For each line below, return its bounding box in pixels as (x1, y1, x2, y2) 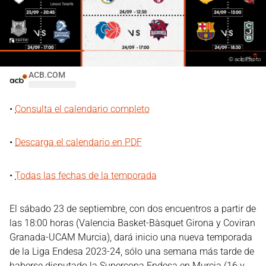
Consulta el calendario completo (15, 103, 150, 115)
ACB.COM (28, 70, 65, 80)
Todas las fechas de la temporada (15, 170, 157, 181)
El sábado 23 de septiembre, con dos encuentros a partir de (9, 203, 256, 214)
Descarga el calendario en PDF (15, 137, 142, 148)
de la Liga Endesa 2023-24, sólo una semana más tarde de (9, 246, 254, 257)
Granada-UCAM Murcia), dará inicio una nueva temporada (9, 232, 252, 243)
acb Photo (235, 56, 261, 62)
